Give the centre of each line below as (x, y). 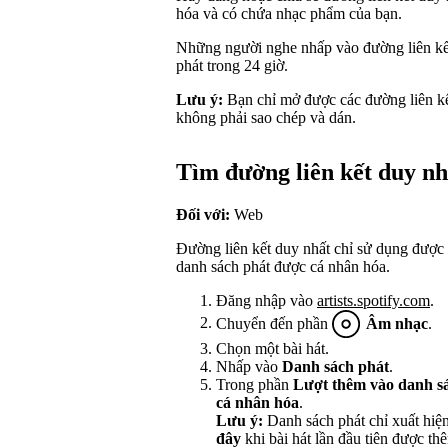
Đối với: (203, 214)
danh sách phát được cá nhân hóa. (283, 266)
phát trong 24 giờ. (232, 65)
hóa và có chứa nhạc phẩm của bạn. (289, 13)
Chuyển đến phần (274, 323)
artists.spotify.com (373, 300)
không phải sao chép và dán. (266, 117)
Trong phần (254, 384)
